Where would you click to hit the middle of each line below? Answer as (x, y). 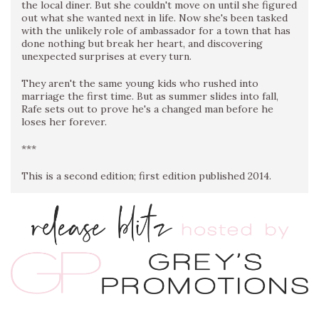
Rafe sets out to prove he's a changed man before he (147, 109)
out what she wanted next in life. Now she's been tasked (155, 18)
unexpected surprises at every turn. (106, 57)
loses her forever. (64, 122)
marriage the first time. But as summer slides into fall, (150, 96)
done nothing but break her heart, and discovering (142, 44)
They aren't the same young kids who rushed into (140, 84)
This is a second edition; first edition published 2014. (146, 176)
